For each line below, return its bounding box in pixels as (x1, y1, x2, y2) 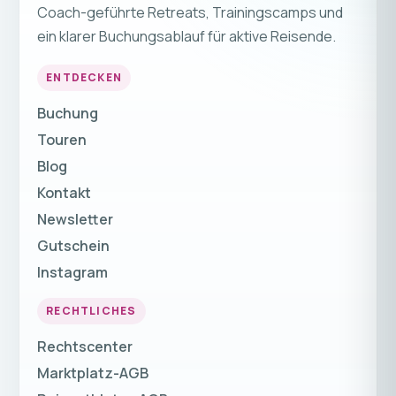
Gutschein (37, 235, 110, 255)
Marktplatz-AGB (37, 362, 149, 383)
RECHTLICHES (46, 303, 137, 319)
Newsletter (37, 209, 114, 229)
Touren (37, 129, 88, 149)
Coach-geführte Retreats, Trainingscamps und (37, 2, 344, 22)
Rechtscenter (37, 336, 133, 356)
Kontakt (37, 182, 92, 202)
